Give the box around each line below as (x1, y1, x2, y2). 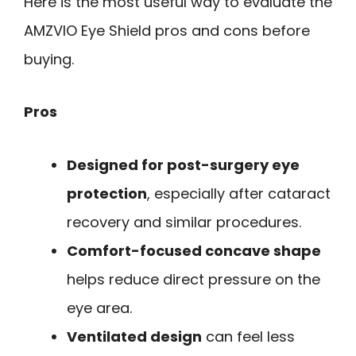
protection (67, 183, 147, 203)
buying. (24, 48, 74, 69)
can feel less (202, 326, 295, 346)
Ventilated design (67, 326, 202, 346)
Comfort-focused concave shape (67, 240, 321, 261)
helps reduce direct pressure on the (67, 269, 320, 289)
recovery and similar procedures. (67, 211, 301, 232)
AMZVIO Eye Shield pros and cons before (24, 20, 310, 41)
